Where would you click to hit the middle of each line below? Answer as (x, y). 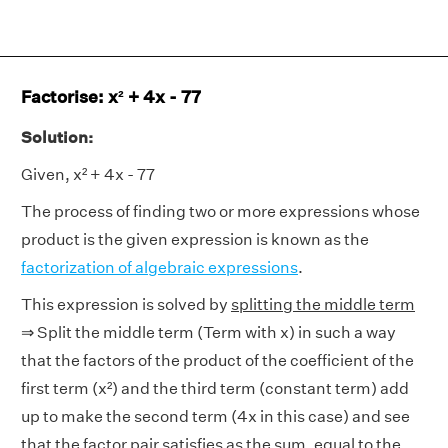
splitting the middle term (323, 304)
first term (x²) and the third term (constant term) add (215, 388)
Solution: (57, 137)
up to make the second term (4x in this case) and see (215, 416)
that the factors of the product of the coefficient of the (217, 360)
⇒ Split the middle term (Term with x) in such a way (208, 332)
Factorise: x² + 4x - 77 (111, 96)
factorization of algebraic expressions (159, 267)
